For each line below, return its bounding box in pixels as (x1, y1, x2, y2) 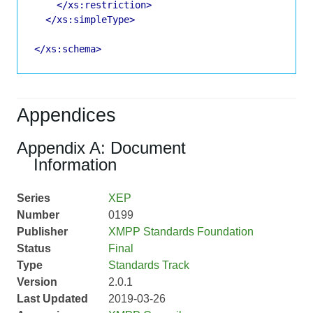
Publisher (17, 226, 68, 238)
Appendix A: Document (17, 138, 186, 158)
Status (17, 242, 51, 255)
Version (17, 276, 57, 289)
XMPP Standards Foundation (108, 226, 254, 238)
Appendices (17, 104, 116, 126)
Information (34, 155, 117, 175)
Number (17, 209, 59, 221)
